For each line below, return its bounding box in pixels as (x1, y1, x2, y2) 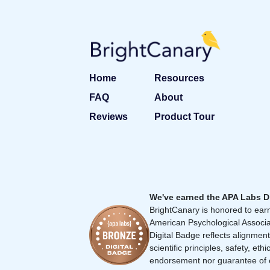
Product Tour (154, 111, 215, 122)
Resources (154, 73, 204, 84)
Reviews (89, 111, 128, 122)
